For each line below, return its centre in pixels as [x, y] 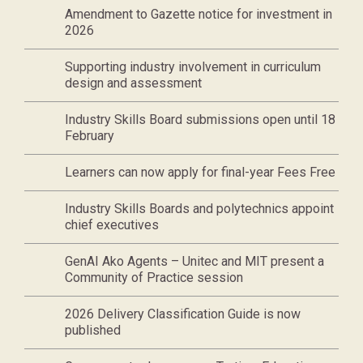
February [90, 136]
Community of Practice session [154, 278]
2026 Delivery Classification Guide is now [183, 314]
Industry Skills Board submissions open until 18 [200, 120]
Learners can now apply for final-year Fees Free [200, 172]
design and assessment [133, 83]
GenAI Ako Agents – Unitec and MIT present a [194, 261]
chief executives [112, 225]
